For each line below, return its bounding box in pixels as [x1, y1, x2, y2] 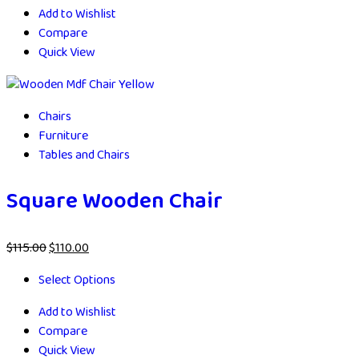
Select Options [38, 270, 115, 291]
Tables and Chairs [38, 145, 130, 166]
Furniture [38, 126, 88, 147]
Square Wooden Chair [6, 184, 223, 220]
